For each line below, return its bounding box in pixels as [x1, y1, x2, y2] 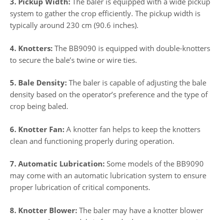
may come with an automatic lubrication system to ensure [10, 170, 206, 181]
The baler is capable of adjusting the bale [67, 78, 206, 88]
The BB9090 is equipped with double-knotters [53, 43, 210, 53]
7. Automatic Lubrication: [10, 159, 105, 169]
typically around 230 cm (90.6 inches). [10, 20, 138, 30]
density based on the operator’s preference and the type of [10, 89, 208, 100]
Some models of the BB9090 [105, 159, 204, 169]
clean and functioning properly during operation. [10, 136, 174, 146]
